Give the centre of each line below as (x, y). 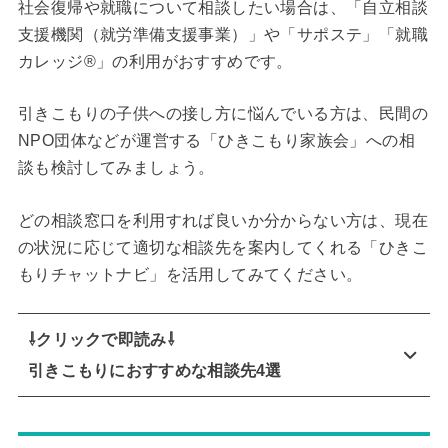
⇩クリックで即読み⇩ (101, 339)
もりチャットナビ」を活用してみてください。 (190, 274)
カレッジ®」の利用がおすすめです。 (155, 61)
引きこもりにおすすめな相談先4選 (154, 370)
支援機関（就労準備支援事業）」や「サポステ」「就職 (222, 34)
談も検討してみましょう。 (116, 168)
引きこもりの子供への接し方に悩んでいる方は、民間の (222, 114)
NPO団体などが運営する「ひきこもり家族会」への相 (216, 141)
